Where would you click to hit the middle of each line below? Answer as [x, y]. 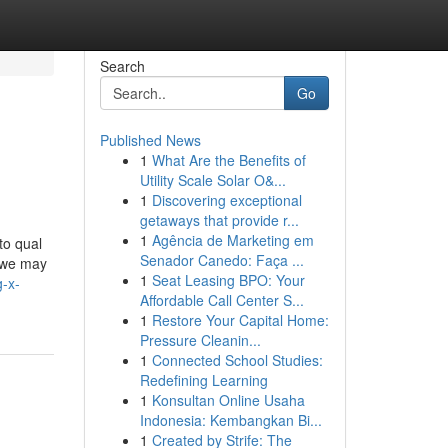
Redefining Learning [203, 380]
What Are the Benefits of [228, 160]
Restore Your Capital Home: [240, 320]
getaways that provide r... [219, 220]
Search [122, 66]
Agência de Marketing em [232, 240]
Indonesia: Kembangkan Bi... [230, 420]
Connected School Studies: [237, 360]
